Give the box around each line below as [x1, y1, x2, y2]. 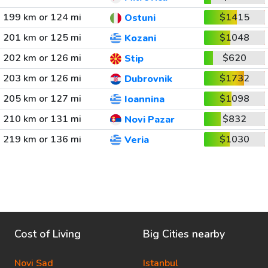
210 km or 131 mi [2, 112, 81, 126]
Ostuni [124, 11, 156, 25]
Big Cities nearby [143, 227, 225, 241]
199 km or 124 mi [2, 11, 81, 24]
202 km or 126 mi [2, 51, 81, 65]
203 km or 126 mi [2, 72, 81, 85]
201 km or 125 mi [2, 31, 81, 44]
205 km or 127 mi [2, 92, 81, 105]
